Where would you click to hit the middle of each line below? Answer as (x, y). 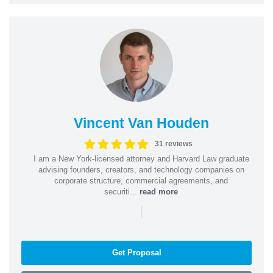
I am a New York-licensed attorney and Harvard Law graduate (141, 158)
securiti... (122, 191)
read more (159, 191)
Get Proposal (136, 252)
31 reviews (174, 144)
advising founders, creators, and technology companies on (141, 169)
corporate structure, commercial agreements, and (141, 180)
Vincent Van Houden (141, 123)
